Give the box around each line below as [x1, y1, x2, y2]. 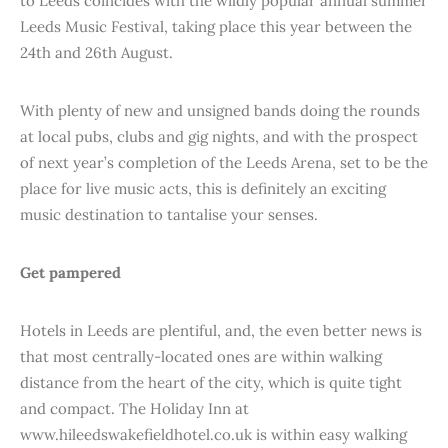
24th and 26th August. [20, 43, 173, 62]
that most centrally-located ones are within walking [20, 347, 382, 366]
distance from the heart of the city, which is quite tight [20, 373, 402, 392]
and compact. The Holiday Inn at [20, 399, 249, 418]
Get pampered [20, 263, 121, 282]
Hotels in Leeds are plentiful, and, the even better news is [20, 321, 422, 340]
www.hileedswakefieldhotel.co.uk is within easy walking [20, 425, 407, 444]
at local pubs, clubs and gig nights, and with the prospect [20, 127, 418, 146]
